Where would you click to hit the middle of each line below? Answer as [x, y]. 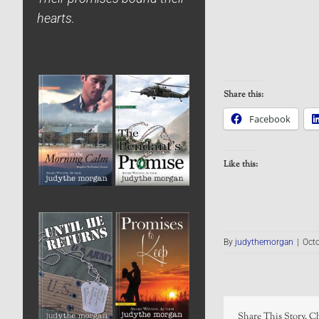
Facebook [270, 119]
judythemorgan [264, 242]
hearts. [56, 18]
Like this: [240, 165]
